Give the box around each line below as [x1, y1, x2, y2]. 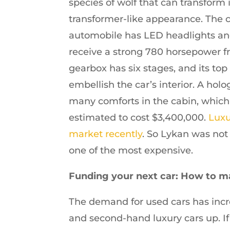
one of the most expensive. [69, 145, 194, 156]
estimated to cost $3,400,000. [69, 112, 209, 123]
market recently [69, 128, 143, 140]
